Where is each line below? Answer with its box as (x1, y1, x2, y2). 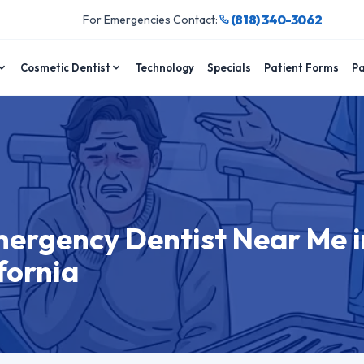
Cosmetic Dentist (20, 60, 111, 74)
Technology (135, 60, 195, 74)
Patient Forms (264, 60, 340, 74)
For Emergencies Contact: (82, 12, 218, 27)
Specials (207, 60, 252, 74)
